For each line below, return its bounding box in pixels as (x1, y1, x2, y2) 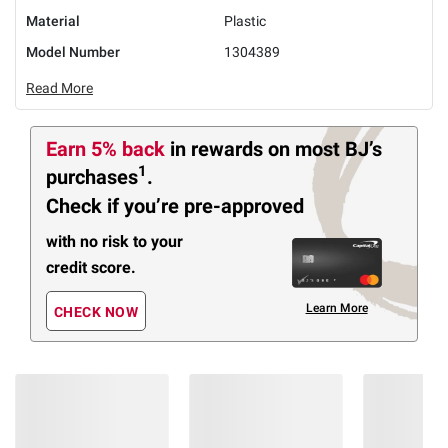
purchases (46, 164, 138, 189)
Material (26, 12, 80, 29)
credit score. (46, 257, 136, 277)
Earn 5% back (46, 136, 170, 161)
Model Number (26, 43, 120, 60)
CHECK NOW (53, 304, 139, 321)
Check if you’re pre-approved (46, 194, 304, 219)
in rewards (170, 136, 268, 161)
